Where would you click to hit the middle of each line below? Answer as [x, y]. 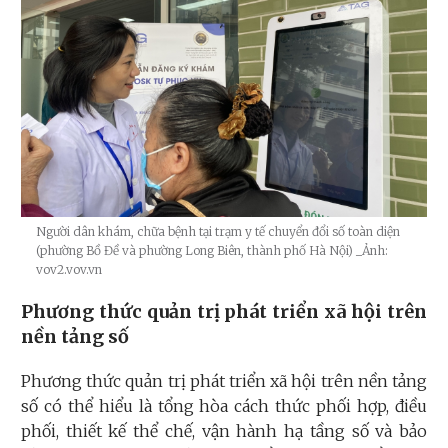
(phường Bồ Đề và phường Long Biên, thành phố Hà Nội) [196, 250]
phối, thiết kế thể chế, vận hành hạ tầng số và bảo [224, 430]
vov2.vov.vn [69, 269]
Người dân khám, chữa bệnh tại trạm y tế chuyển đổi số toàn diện [218, 231]
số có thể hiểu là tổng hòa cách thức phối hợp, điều [224, 405]
